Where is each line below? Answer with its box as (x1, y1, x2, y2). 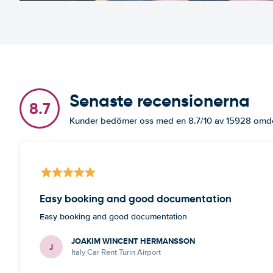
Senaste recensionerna (69, 90, 250, 112)
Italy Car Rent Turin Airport (71, 247, 161, 257)
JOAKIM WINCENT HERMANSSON (71, 235, 195, 247)
